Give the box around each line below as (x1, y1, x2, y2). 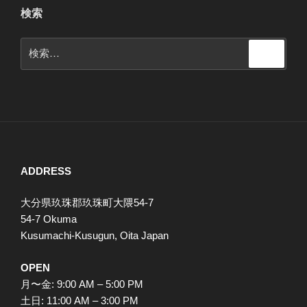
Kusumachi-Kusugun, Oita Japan (21, 230, 169, 242)
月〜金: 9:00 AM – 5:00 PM (21, 278, 143, 290)
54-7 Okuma (21, 213, 77, 225)
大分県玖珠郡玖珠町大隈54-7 (21, 197, 153, 209)
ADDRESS (21, 164, 71, 177)
